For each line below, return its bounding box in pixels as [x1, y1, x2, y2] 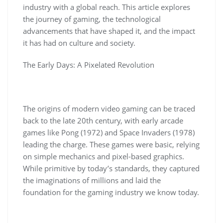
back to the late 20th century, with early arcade [23, 115, 183, 125]
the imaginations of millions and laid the [23, 175, 161, 185]
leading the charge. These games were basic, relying [23, 139, 200, 149]
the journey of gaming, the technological [23, 14, 161, 24]
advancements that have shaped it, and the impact [23, 26, 195, 36]
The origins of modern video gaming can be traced [23, 104, 195, 113]
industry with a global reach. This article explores [23, 2, 190, 12]
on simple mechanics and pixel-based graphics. [23, 151, 184, 161]
